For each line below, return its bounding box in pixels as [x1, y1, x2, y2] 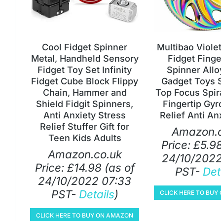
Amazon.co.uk [47, 147, 122, 161]
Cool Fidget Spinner [42, 41, 127, 52]
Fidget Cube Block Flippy [31, 75, 138, 86]
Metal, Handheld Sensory [31, 53, 139, 64]
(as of [101, 160, 135, 174]
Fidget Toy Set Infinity [37, 64, 132, 75]
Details [78, 187, 114, 201]
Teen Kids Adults [48, 132, 121, 143]
